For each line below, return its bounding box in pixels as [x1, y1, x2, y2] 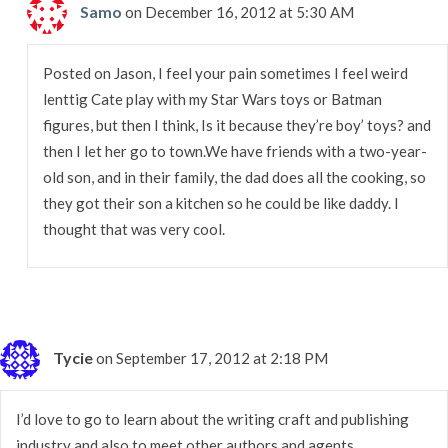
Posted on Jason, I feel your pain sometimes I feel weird [42, 63, 408, 82]
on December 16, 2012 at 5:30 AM [124, 2, 354, 21]
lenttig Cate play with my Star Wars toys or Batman [42, 89, 382, 108]
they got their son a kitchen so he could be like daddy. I [42, 193, 399, 212]
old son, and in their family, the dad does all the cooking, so [42, 167, 426, 186]
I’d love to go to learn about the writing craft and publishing [16, 409, 409, 428]
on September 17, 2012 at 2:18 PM [96, 348, 328, 367]
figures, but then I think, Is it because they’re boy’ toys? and [42, 115, 431, 134]
